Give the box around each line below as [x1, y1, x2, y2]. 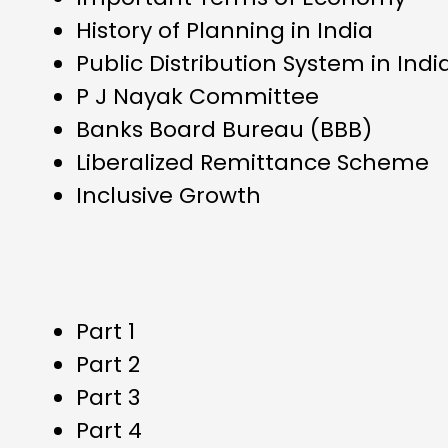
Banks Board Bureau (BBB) [76, 113, 372, 145]
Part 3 [76, 381, 140, 413]
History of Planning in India [76, 14, 373, 46]
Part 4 [76, 414, 142, 446]
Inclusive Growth [76, 179, 261, 211]
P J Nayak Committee [76, 80, 319, 112]
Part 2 [76, 348, 140, 380]
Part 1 [76, 315, 135, 347]
